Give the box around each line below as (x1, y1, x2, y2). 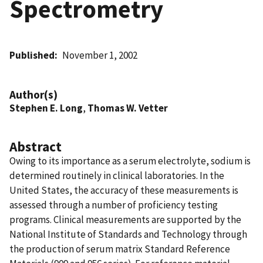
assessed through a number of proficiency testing (9, 198, 218, 211)
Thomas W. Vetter (87, 101, 168, 114)
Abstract (9, 137, 62, 155)
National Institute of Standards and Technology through (9, 227, 247, 241)
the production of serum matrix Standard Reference (9, 242, 230, 255)
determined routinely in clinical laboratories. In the (9, 168, 224, 182)
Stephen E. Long (9, 101, 83, 114)
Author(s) (9, 87, 58, 102)
